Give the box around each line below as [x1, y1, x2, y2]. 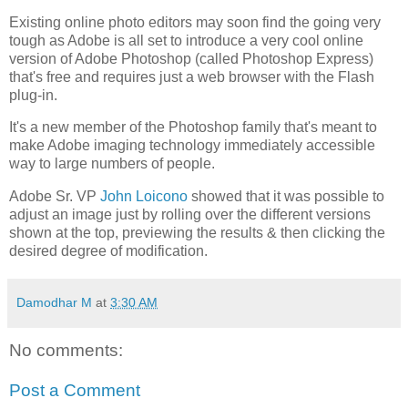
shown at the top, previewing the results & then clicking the [9, 225, 385, 241]
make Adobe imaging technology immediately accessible [9, 138, 375, 154]
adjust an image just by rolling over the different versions [9, 207, 371, 223]
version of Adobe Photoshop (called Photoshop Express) [9, 50, 373, 66]
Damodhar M [16, 295, 92, 311]
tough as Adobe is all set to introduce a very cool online [9, 32, 363, 48]
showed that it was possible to [188, 189, 384, 205]
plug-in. [9, 87, 57, 103]
